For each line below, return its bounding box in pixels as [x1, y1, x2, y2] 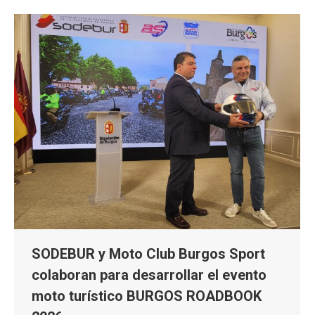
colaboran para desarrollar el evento [32, 266, 266, 283]
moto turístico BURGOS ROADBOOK [32, 287, 262, 304]
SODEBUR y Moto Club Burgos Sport [32, 245, 265, 262]
